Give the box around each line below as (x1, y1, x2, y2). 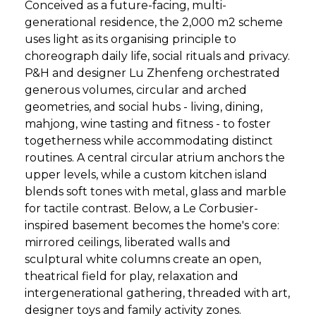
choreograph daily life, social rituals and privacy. (25, 49, 290, 63)
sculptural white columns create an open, (25, 253, 261, 267)
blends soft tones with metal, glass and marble (25, 185, 286, 199)
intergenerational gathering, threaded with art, (25, 286, 290, 300)
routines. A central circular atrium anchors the (25, 151, 285, 165)
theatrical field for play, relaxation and (25, 269, 238, 284)
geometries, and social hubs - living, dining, (25, 100, 262, 114)
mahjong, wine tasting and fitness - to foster (25, 117, 271, 131)
